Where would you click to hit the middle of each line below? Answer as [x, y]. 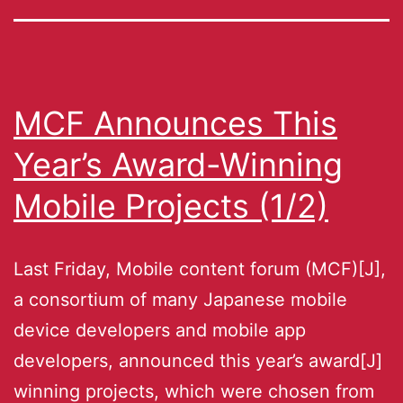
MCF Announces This [175, 123]
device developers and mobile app [160, 330]
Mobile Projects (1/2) [171, 206]
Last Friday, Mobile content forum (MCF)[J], [200, 269]
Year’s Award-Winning [178, 164]
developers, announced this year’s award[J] [198, 360]
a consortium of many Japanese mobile [180, 299]
